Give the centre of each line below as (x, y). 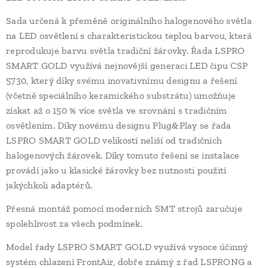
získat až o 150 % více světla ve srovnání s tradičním (117, 110)
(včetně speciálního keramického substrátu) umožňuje (121, 95)
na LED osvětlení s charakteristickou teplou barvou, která (129, 36)
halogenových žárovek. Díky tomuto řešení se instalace (123, 155)
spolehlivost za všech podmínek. (74, 223)
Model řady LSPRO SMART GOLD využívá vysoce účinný (127, 247)
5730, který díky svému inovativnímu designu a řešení (122, 80)
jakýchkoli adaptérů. (49, 185)
